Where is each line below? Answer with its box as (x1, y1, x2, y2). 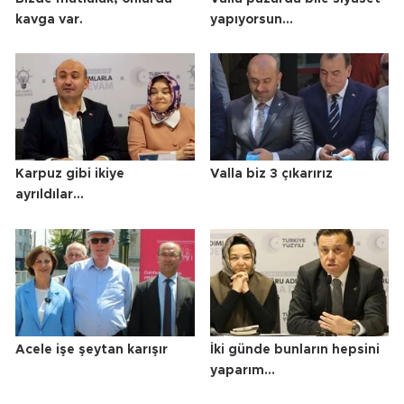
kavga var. (15, 13, 83, 26)
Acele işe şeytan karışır (15, 344, 168, 357)
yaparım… (209, 364, 275, 378)
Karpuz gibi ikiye (15, 168, 124, 181)
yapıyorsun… (209, 13, 293, 26)
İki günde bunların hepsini (209, 344, 380, 357)
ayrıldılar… (15, 188, 84, 202)
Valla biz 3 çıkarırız (209, 168, 333, 181)
